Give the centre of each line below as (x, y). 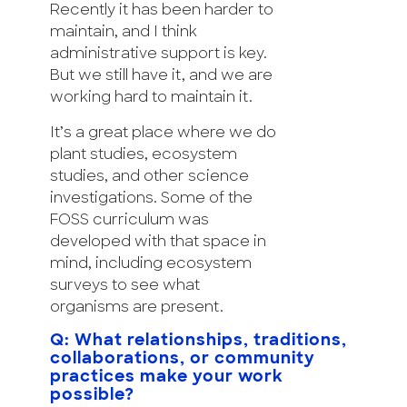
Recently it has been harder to (162, 10)
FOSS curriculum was (129, 220)
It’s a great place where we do (163, 133)
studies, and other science (149, 177)
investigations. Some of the (151, 199)
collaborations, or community (183, 359)
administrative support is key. (159, 54)
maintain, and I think (124, 32)
